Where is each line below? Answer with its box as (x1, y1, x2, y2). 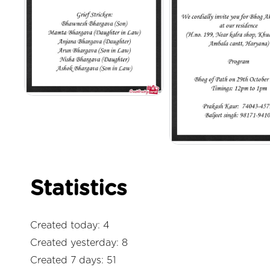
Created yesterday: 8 (30, 237, 128, 248)
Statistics (30, 178, 127, 199)
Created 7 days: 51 (30, 255, 116, 265)
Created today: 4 (30, 220, 110, 230)
